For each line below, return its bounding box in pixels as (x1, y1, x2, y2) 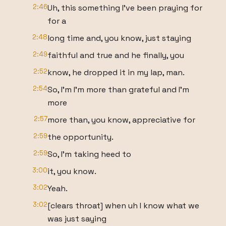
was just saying (47, 213, 106, 224)
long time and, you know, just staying (47, 33, 191, 43)
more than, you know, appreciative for (47, 115, 195, 125)
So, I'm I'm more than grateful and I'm (47, 84, 189, 95)
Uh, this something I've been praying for (47, 3, 202, 13)
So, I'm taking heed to (47, 149, 131, 159)
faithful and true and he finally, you (47, 50, 184, 61)
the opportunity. (47, 132, 114, 142)
